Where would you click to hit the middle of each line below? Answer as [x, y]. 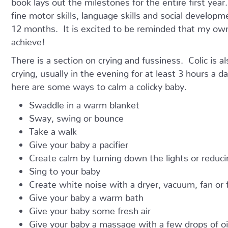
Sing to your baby [65, 169]
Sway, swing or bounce [76, 116]
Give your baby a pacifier [79, 142]
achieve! [28, 39]
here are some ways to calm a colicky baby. [99, 84]
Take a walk [53, 129]
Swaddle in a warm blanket [84, 103]
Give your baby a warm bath [86, 195]
